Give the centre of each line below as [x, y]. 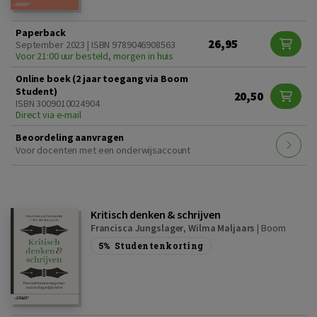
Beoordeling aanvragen [70, 137]
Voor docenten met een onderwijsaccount [103, 150]
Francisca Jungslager [137, 227]
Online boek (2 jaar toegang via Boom [102, 78]
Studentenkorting [159, 245]
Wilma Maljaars [222, 227]
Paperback [41, 32]
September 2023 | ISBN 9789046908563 [96, 44]
